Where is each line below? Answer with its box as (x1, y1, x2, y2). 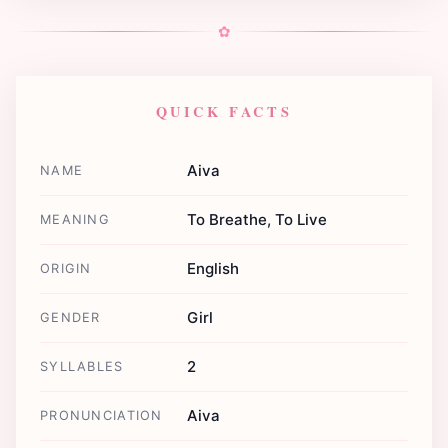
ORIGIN (40, 260, 92, 276)
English (187, 258, 239, 278)
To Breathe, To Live (187, 209, 327, 229)
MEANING (40, 211, 110, 227)
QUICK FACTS (155, 100, 293, 122)
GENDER (40, 309, 101, 325)
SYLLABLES (40, 358, 124, 374)
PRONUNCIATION (40, 407, 163, 423)
